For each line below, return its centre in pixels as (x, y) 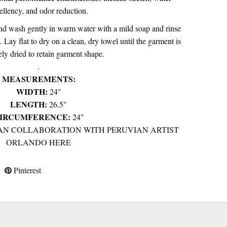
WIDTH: (33, 91)
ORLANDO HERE (39, 142)
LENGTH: (30, 104)
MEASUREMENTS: (39, 79)
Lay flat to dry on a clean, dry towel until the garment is (92, 41)
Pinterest (26, 170)
